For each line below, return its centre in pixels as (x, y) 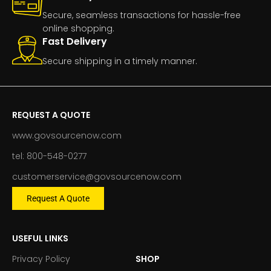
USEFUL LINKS (40, 238)
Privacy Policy (41, 259)
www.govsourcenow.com (67, 135)
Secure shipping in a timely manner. (120, 61)
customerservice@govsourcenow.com (97, 176)
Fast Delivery (75, 41)
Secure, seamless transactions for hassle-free (142, 15)
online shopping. (78, 28)
